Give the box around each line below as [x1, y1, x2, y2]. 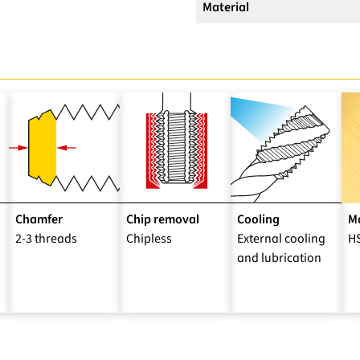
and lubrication [237, 249, 321, 268]
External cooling [237, 230, 325, 248]
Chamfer [15, 211, 63, 229]
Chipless [126, 230, 172, 248]
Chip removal [126, 211, 199, 229]
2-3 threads [15, 230, 77, 248]
